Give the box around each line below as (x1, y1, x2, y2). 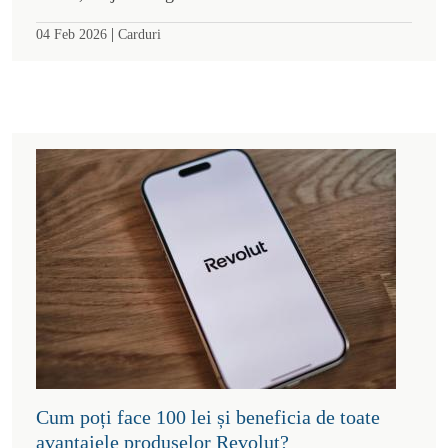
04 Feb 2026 (36, 25, 107, 42)
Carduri (118, 25, 161, 42)
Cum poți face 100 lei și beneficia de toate (36, 405, 380, 428)
